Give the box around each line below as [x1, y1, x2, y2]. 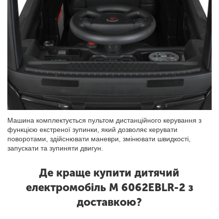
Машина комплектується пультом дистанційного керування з [7, 116, 202, 124]
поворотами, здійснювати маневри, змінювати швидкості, [7, 134, 191, 143]
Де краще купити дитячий [39, 166, 180, 179]
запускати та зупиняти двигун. [7, 144, 104, 152]
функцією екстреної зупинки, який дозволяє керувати [7, 125, 178, 133]
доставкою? [77, 195, 142, 209]
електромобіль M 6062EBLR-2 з [25, 180, 193, 194]
